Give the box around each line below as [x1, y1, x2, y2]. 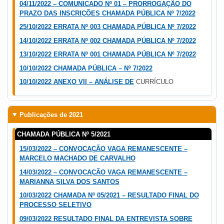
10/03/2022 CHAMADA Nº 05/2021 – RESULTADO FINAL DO [19, 191, 199, 199]
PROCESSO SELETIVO [19, 201, 91, 209]
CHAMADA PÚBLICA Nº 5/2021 [17, 130, 110, 138]
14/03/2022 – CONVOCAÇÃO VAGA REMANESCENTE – [19, 168, 187, 176]
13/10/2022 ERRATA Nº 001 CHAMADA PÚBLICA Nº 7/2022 [19, 50, 196, 58]
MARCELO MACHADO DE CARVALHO [19, 154, 135, 162]
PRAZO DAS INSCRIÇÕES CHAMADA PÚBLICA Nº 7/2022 [19, 9, 195, 17]
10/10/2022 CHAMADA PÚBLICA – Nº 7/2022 [19, 64, 152, 72]
